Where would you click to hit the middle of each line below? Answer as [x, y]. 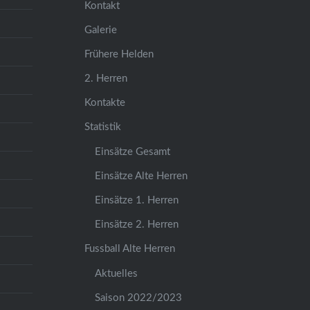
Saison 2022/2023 [139, 298]
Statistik [103, 127]
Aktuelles [117, 273]
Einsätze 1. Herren [137, 200]
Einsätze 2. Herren [137, 224]
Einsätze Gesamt [133, 152]
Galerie [101, 30]
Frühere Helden [119, 54]
